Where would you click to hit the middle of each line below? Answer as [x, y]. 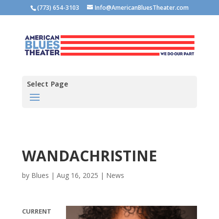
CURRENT [36, 211]
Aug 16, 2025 [77, 175]
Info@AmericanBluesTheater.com [142, 8]
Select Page [47, 84]
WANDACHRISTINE [89, 155]
